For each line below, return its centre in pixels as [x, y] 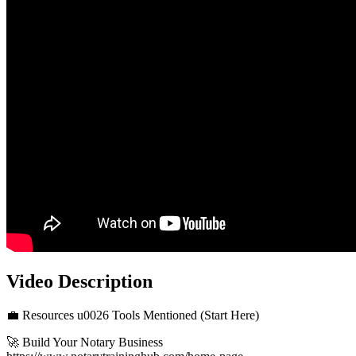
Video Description [79, 281]
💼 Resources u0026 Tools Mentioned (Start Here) [133, 315]
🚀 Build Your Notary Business [85, 342]
